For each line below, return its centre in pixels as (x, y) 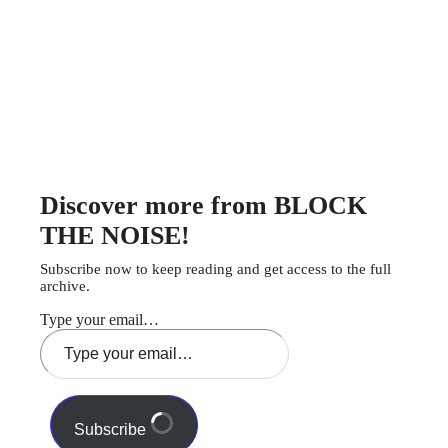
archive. (65, 286)
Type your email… (99, 320)
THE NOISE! (115, 236)
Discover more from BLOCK (203, 206)
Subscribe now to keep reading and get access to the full (215, 269)
